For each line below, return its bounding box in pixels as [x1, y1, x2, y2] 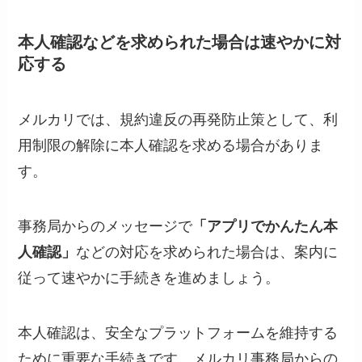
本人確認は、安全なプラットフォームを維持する [18, 325, 339, 342]
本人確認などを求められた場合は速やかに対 [18, 32, 342, 51]
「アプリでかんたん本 [192, 218, 339, 235]
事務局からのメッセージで [18, 218, 193, 235]
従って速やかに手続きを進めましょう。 [18, 270, 280, 287]
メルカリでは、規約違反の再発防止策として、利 [18, 112, 339, 128]
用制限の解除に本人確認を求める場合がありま [18, 137, 324, 154]
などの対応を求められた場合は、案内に [76, 244, 339, 261]
